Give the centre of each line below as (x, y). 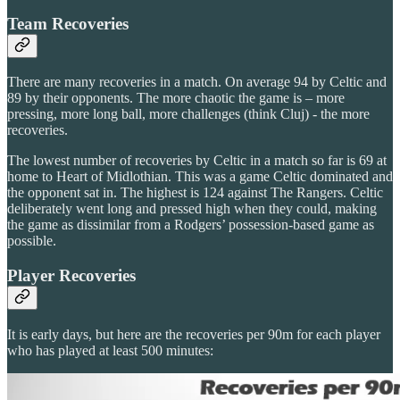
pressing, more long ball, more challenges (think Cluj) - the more (188, 114)
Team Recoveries (68, 23)
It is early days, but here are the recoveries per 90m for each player (194, 334)
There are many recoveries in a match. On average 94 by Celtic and (197, 82)
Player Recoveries (71, 275)
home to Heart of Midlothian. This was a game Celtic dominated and (200, 177)
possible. (32, 241)
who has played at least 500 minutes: (110, 350)
